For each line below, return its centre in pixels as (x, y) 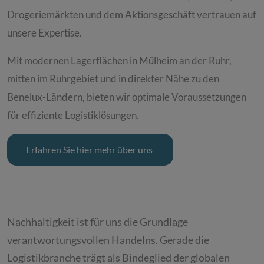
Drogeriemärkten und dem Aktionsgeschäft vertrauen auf (132, 14)
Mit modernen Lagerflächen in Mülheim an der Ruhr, (119, 60)
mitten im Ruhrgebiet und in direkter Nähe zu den (113, 79)
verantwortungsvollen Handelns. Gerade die (108, 240)
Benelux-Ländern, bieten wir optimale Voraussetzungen (127, 97)
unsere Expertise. (44, 33)
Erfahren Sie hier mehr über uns (90, 149)
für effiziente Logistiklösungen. (74, 115)
